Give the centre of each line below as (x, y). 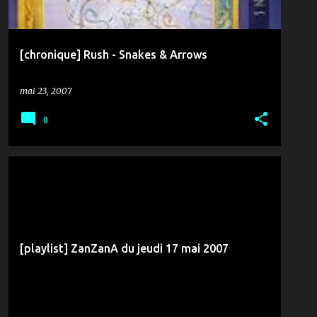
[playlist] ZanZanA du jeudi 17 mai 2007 (124, 248)
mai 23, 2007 (46, 91)
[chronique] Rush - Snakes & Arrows (114, 54)
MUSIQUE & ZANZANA (65, 181)
